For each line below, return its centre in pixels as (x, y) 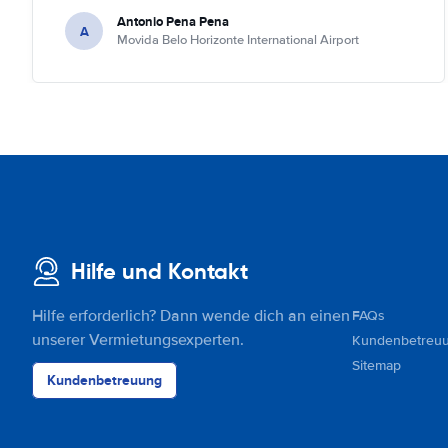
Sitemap (376, 365)
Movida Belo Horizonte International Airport (238, 40)
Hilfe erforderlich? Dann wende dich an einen (191, 316)
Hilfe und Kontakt (159, 271)
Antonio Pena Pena (173, 21)
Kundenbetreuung (104, 380)
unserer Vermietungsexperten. (138, 340)
